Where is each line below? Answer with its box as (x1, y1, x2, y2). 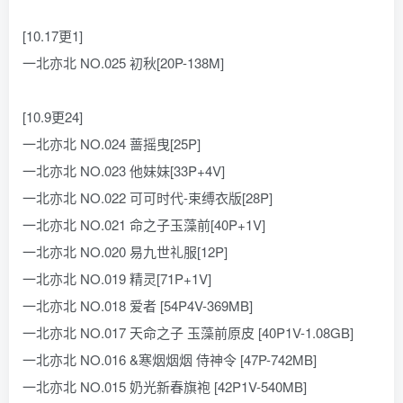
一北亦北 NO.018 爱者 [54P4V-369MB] (22, 296, 253, 315)
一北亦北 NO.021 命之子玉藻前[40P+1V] (22, 215, 265, 234)
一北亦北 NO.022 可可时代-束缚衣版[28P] (22, 188, 273, 207)
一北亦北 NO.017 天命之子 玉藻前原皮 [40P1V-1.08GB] (22, 323, 354, 342)
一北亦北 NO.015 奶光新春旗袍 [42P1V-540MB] (22, 377, 307, 396)
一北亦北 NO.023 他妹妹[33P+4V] (22, 161, 225, 180)
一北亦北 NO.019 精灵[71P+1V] (22, 269, 211, 288)
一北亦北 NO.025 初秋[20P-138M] (22, 53, 224, 72)
